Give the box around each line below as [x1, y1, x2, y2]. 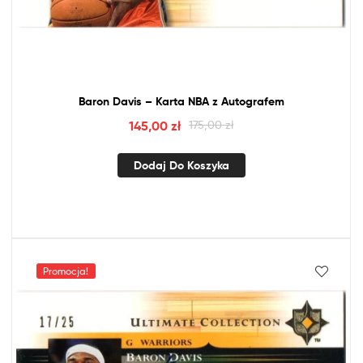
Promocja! [43, 265, 89, 278]
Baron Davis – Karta [78, 93, 188, 109]
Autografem [217, 93, 284, 109]
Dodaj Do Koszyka [133, 158, 229, 173]
